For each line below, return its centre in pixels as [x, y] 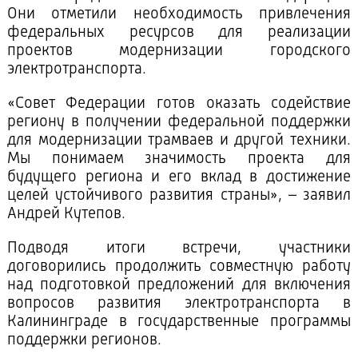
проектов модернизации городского [179, 52]
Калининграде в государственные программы [179, 322]
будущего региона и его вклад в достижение [179, 178]
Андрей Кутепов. [66, 215]
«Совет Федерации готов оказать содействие [179, 104]
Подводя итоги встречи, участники [179, 249]
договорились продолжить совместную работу [179, 267]
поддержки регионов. [84, 341]
